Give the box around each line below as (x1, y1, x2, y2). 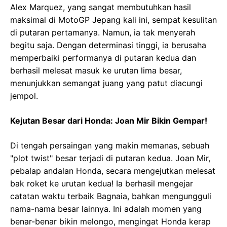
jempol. (10, 91, 38, 101)
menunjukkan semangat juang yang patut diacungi (10, 78, 203, 89)
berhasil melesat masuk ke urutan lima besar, (10, 65, 182, 76)
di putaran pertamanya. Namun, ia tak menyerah (10, 27, 195, 38)
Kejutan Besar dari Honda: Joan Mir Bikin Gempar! (10, 116, 207, 126)
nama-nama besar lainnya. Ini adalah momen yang (10, 204, 202, 214)
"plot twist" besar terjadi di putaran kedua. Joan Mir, (10, 153, 210, 164)
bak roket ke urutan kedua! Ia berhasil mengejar (10, 178, 193, 189)
